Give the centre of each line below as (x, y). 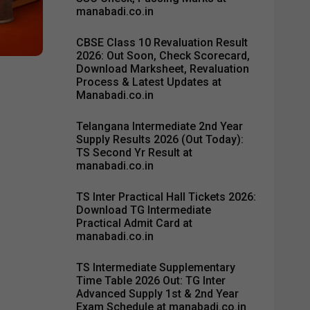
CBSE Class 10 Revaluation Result (162, 42)
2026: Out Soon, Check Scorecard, (163, 55)
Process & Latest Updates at (149, 82)
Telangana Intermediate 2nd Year (159, 126)
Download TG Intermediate (144, 210)
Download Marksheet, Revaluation (163, 69)
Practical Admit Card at (134, 223)
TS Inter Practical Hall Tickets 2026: (166, 197)
